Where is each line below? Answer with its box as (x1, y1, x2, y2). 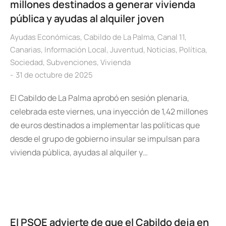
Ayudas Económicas (10, 32, 80, 42)
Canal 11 (157, 32, 185, 42)
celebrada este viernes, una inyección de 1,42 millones (10, 106, 208, 117)
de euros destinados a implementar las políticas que (10, 120, 200, 131)
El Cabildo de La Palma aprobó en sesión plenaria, (10, 92, 189, 103)
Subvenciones (46, 57, 97, 68)
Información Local (44, 44, 106, 55)
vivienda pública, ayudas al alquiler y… (10, 147, 148, 158)
